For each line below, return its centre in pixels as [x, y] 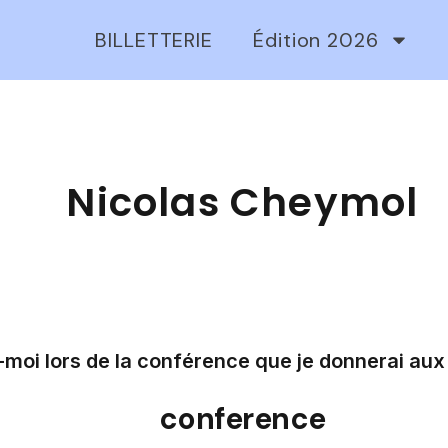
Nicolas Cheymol [242, 202]
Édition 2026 [316, 40]
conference [242, 418]
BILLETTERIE [154, 40]
